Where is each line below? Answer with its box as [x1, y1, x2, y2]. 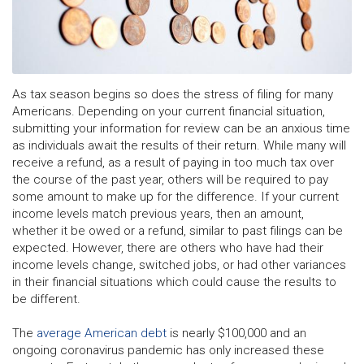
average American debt [37, 325, 167, 340]
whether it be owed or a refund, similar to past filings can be [12, 223, 343, 238]
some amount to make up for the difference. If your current [12, 188, 339, 204]
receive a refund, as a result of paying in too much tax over [12, 154, 334, 170]
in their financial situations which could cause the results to [12, 274, 336, 289]
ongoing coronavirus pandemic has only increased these [12, 342, 324, 357]
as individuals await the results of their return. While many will [12, 137, 346, 153]
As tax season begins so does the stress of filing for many [12, 86, 333, 102]
